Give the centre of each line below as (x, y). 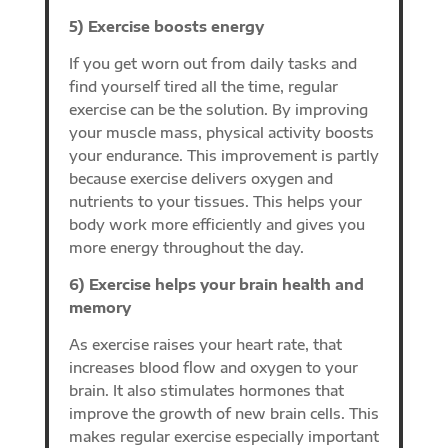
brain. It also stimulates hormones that (206, 390)
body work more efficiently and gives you (216, 224)
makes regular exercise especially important (223, 436)
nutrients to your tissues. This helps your (215, 201)
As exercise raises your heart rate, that (205, 344)
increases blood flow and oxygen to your (213, 367)
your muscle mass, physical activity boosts (221, 132)
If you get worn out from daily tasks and (212, 63)
